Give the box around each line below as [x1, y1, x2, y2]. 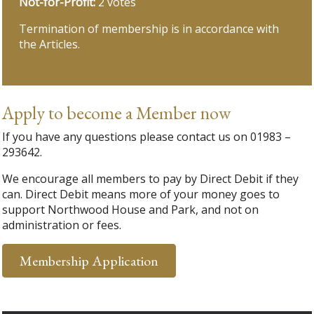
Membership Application [20, 252, 159, 271]
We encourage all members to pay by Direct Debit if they [2, 171, 299, 187]
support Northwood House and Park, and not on [2, 202, 259, 218]
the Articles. [19, 36, 81, 53]
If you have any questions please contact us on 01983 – [2, 129, 292, 145]
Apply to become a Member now [2, 101, 231, 125]
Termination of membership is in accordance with [19, 21, 280, 37]
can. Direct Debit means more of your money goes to [2, 186, 280, 203]
